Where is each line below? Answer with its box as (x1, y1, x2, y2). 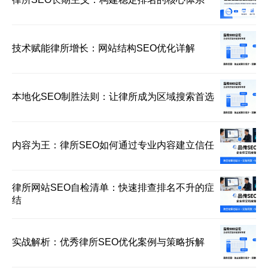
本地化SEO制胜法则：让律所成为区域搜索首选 (12, 92, 214, 102)
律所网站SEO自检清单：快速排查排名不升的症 (12, 182, 214, 193)
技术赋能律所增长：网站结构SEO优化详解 (12, 43, 195, 53)
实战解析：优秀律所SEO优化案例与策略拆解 (12, 237, 205, 247)
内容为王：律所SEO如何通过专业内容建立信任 (12, 140, 214, 150)
